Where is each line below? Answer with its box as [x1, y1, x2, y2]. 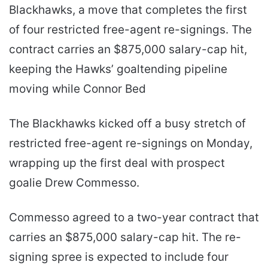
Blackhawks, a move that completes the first [9, 2, 247, 17]
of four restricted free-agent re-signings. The [9, 22, 252, 36]
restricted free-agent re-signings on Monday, [9, 136, 252, 150]
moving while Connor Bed [9, 81, 146, 96]
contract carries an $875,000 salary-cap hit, [9, 42, 247, 56]
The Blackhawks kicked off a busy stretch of [9, 116, 246, 130]
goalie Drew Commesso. [9, 175, 139, 190]
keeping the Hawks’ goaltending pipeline [9, 62, 227, 76]
